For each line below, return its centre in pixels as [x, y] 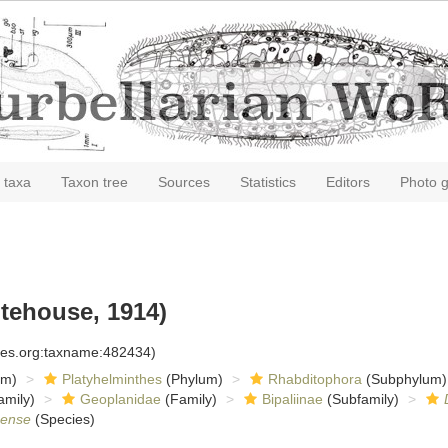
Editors [348, 182]
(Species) [62, 419]
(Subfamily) [360, 399]
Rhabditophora [314, 379]
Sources [184, 182]
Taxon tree [94, 182]
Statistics [268, 182]
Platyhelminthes [111, 379]
